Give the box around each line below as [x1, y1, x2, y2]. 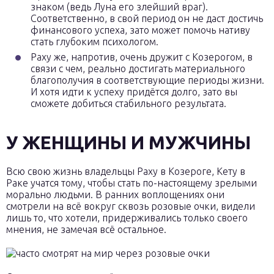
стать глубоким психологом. [31, 36, 158, 47]
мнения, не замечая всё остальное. [6, 224, 166, 235]
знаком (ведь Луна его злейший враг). [31, 1, 208, 12]
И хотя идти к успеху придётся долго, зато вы [31, 86, 237, 97]
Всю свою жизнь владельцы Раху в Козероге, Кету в [6, 166, 245, 177]
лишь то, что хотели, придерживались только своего [6, 212, 248, 223]
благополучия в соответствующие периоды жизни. [31, 75, 264, 86]
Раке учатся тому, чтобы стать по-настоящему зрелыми [6, 177, 257, 188]
